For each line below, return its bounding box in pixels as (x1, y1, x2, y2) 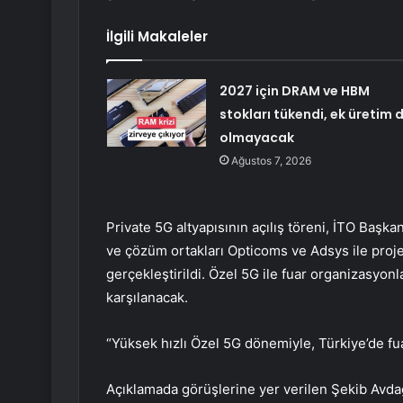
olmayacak (219, 129, 294, 148)
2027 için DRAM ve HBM (219, 82, 370, 101)
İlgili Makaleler (106, 27, 208, 47)
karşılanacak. (106, 289, 188, 307)
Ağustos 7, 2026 (230, 154, 311, 168)
